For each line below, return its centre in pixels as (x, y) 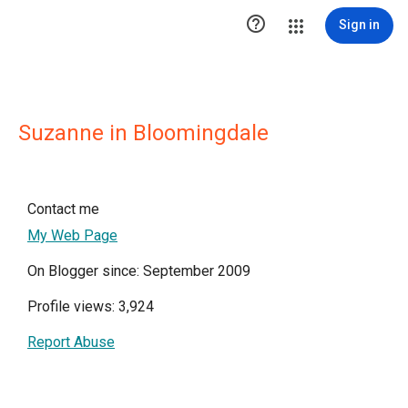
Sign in (359, 25)
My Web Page (72, 235)
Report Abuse (71, 342)
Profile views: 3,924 (91, 306)
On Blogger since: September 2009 (139, 271)
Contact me (63, 209)
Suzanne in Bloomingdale (143, 133)
